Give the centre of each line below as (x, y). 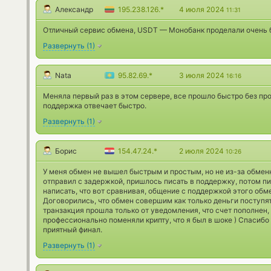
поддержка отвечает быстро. (95, 106)
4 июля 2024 (203, 10)
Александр (74, 10)
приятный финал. (73, 230)
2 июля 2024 (202, 151)
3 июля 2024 (203, 76)
